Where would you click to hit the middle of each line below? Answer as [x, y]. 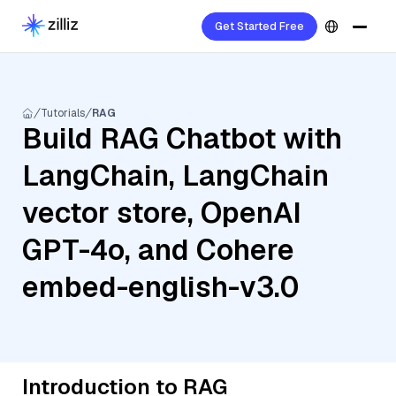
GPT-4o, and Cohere [158, 250]
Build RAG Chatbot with [182, 138]
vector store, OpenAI [162, 213]
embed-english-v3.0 [160, 287]
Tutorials [63, 113]
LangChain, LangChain [175, 175]
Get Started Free [259, 27]
